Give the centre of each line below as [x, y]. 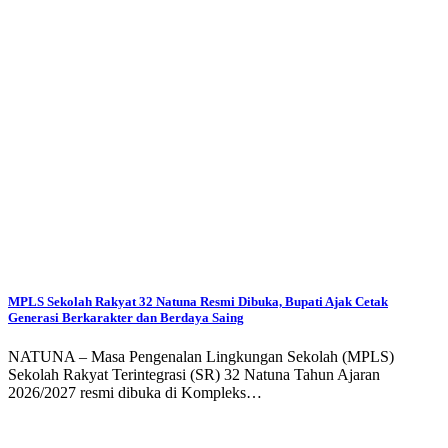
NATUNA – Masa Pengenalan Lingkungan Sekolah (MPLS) [201, 357]
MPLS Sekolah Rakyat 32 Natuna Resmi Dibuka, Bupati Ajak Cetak [198, 302]
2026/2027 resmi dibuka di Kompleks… [135, 393]
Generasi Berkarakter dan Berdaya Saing [126, 318]
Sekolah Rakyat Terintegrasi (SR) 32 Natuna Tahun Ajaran [194, 375]
